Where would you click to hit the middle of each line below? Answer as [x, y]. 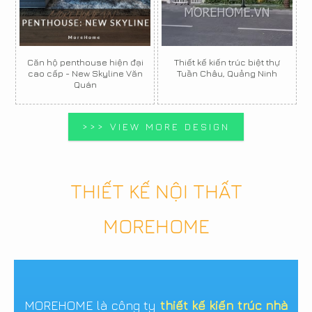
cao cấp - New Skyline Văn [85, 73]
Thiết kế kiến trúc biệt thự [227, 62]
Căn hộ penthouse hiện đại [85, 62]
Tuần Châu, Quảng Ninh [227, 73]
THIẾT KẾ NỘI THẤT [156, 191]
